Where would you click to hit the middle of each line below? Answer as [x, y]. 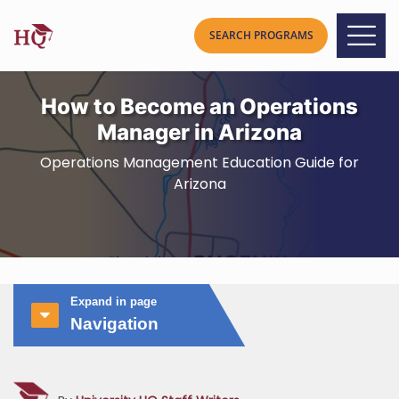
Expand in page [114, 301]
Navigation [114, 324]
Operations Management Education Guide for [199, 163]
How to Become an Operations [199, 106]
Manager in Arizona [199, 132]
